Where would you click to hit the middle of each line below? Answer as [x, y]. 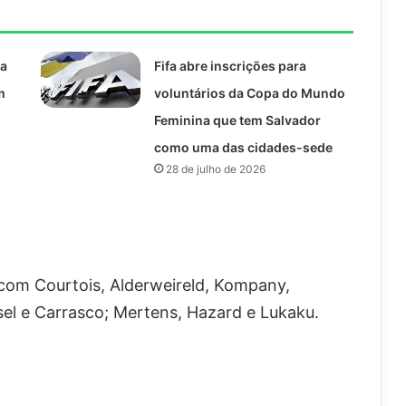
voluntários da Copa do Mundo [249, 93]
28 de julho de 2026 [215, 169]
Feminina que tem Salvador [237, 120]
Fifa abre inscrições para [230, 66]
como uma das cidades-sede [243, 147]
